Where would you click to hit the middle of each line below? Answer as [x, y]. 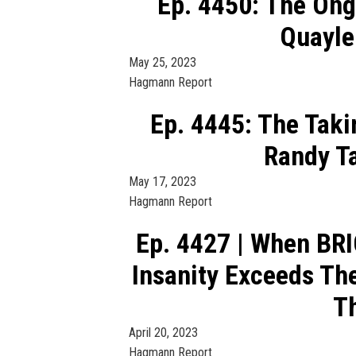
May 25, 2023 [163, 62]
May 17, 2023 [163, 181]
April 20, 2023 [163, 332]
